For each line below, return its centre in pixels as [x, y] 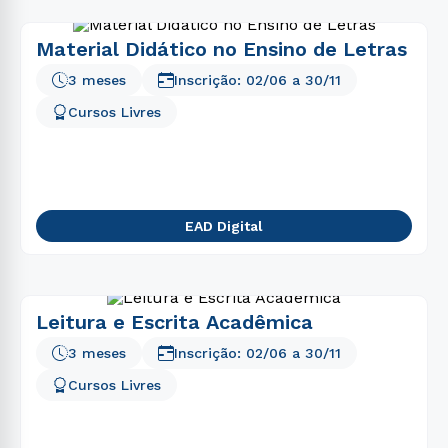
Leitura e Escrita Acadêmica [174, 322]
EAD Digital [224, 226]
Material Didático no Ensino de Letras [221, 49]
